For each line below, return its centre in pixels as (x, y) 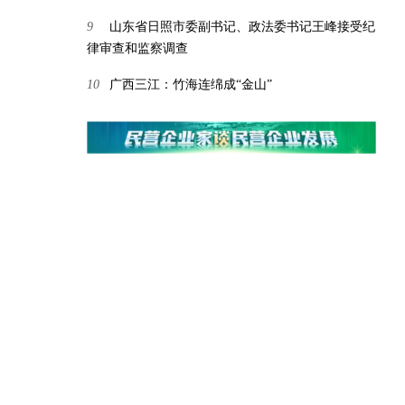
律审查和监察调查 (137, 48)
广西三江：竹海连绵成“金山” (191, 84)
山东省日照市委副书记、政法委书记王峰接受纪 (242, 26)
